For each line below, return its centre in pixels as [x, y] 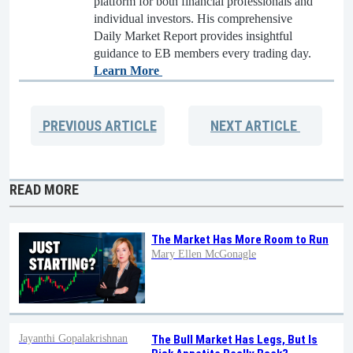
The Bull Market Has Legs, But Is [234, 340]
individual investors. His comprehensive [193, 19]
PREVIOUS [70, 126]
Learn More [128, 71]
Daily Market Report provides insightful [193, 36]
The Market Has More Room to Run [240, 240]
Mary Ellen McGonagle [204, 255]
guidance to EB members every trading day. [203, 54]
